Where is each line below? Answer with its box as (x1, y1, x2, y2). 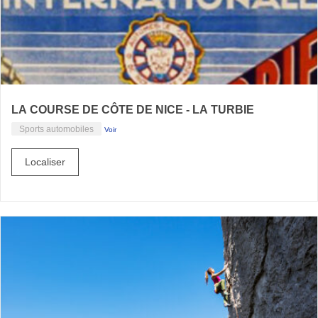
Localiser (25, 156, 65, 168)
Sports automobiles (19, 124, 94, 134)
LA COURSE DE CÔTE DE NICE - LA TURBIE (11, 104, 254, 116)
